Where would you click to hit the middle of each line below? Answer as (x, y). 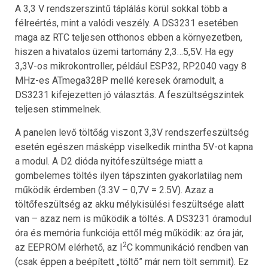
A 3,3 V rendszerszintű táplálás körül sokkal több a (121, 9)
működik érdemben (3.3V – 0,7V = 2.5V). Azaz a (114, 190)
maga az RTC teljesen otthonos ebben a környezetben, (129, 38)
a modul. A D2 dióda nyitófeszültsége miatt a (109, 162)
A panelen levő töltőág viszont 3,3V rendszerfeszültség (132, 133)
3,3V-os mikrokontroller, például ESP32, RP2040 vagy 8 (131, 66)
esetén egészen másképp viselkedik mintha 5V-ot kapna (134, 147)
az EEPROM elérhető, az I (69, 248)
